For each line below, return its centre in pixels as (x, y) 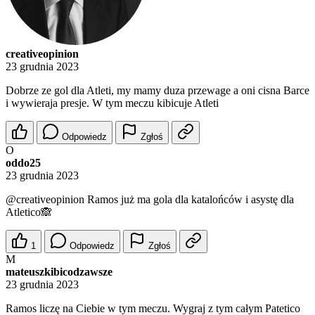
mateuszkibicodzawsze (59, 272)
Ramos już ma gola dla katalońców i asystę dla (189, 200)
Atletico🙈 (29, 212)
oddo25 (23, 163)
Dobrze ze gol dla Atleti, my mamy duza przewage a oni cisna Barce (157, 91)
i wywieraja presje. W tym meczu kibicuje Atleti (112, 103)
